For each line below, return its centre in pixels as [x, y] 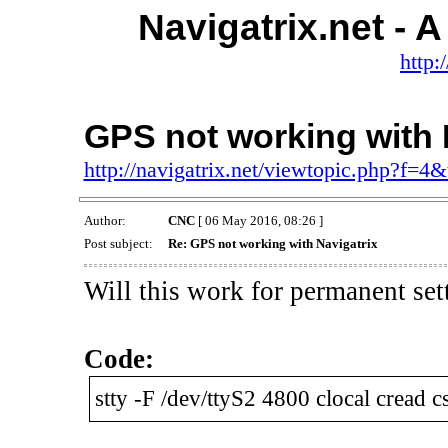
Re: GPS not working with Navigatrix [272, 244]
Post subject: [119, 244]
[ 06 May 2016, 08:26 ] [258, 221]
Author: [106, 221]
